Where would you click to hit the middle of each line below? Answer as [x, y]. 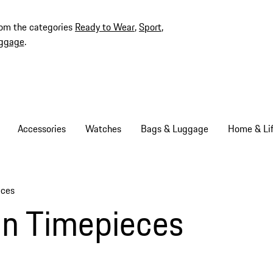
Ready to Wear [105, 27]
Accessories [41, 129]
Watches [103, 129]
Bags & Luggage [174, 129]
